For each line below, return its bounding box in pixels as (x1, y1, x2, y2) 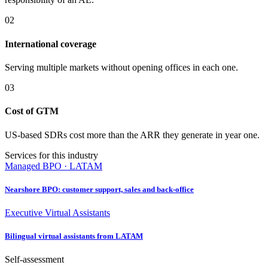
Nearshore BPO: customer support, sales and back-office (5, 184, 194, 194)
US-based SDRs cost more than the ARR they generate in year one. (5, 129, 260, 140)
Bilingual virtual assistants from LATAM (5, 232, 143, 241)
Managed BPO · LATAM (5, 160, 102, 171)
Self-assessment (5, 254, 64, 265)
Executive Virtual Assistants (5, 207, 110, 218)
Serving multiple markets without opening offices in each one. (5, 62, 238, 72)
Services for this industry (5, 150, 98, 160)
